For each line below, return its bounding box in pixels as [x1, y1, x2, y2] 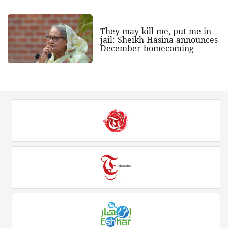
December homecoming [100, 43, 194, 54]
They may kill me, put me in [100, 25, 211, 37]
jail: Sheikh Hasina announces [100, 34, 218, 46]
